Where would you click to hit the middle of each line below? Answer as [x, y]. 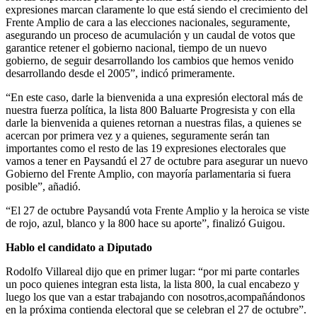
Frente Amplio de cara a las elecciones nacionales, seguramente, [148, 23]
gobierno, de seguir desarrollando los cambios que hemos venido [150, 61]
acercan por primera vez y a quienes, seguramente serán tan [138, 136]
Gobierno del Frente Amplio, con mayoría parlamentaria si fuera [148, 174]
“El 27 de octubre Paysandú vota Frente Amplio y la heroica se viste [157, 211]
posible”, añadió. [43, 187]
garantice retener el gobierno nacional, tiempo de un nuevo [136, 48]
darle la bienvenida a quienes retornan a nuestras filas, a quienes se [154, 123]
